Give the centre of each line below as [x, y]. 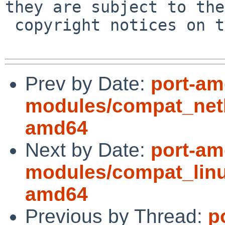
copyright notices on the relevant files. [10, 25]
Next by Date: [88, 150]
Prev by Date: [88, 83]
